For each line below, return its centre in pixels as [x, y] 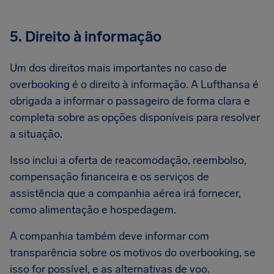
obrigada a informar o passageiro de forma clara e [130, 101]
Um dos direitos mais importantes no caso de [118, 68]
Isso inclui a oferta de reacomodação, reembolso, [128, 160]
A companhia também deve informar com [109, 236]
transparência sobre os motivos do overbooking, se [133, 253]
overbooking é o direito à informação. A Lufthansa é [134, 84]
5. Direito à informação [86, 36]
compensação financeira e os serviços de [109, 177]
